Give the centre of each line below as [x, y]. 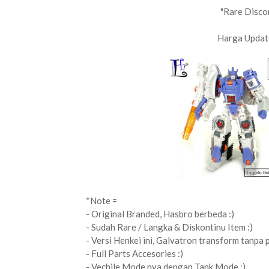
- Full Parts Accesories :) [134, 253]
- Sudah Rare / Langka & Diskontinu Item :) [169, 227]
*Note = [101, 201]
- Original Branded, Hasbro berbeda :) [160, 214]
